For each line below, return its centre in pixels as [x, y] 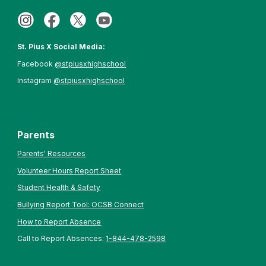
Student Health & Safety [59, 188]
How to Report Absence [59, 221]
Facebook [36, 64]
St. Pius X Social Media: [61, 47]
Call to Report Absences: [62, 239]
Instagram [36, 81]
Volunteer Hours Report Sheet [69, 170]
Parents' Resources [52, 153]
